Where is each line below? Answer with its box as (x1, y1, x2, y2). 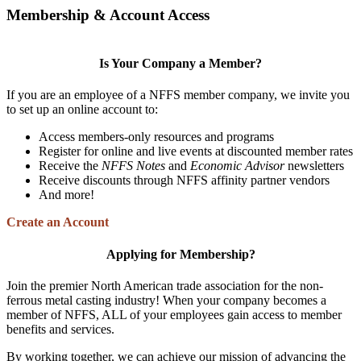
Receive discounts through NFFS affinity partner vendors (39, 173, 330, 188)
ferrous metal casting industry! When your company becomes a (6, 293, 326, 307)
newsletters (284, 159, 344, 173)
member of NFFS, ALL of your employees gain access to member (6, 307, 342, 322)
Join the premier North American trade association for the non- (6, 278, 323, 293)
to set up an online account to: (6, 102, 158, 117)
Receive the (39, 159, 98, 173)
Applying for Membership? (106, 247, 255, 261)
